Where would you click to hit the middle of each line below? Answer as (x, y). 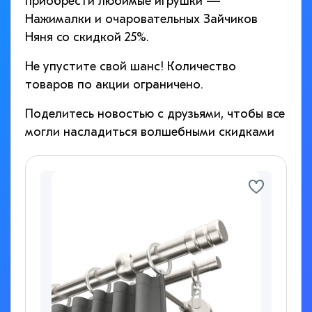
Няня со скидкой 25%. (87, 38)
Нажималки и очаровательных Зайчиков (141, 19)
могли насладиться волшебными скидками (150, 132)
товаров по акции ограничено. (114, 85)
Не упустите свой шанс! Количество (131, 67)
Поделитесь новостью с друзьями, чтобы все (155, 114)
